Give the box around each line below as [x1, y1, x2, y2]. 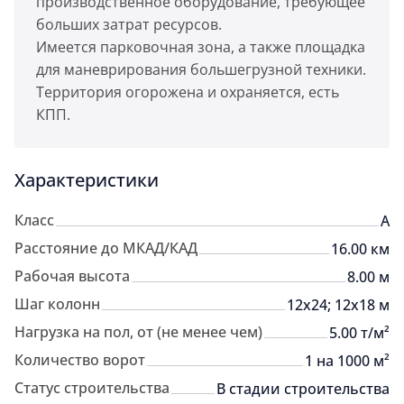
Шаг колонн [14, 294, 100, 314]
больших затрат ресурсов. [36, 14, 222, 34]
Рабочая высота [14, 266, 130, 286]
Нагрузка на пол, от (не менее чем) [14, 322, 262, 342]
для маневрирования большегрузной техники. [36, 60, 366, 79]
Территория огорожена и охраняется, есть [36, 82, 339, 102]
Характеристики [14, 168, 159, 192]
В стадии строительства [216, 379, 390, 399]
